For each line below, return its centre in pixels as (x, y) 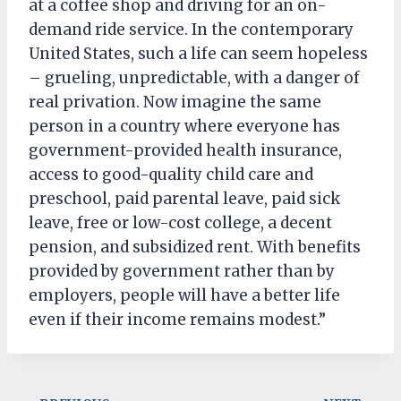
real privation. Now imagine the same (175, 102)
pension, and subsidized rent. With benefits (195, 247)
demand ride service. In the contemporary (191, 29)
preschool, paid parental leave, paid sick (184, 198)
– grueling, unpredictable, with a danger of (194, 77)
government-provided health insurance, (185, 150)
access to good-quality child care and (171, 174)
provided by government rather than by (182, 271)
